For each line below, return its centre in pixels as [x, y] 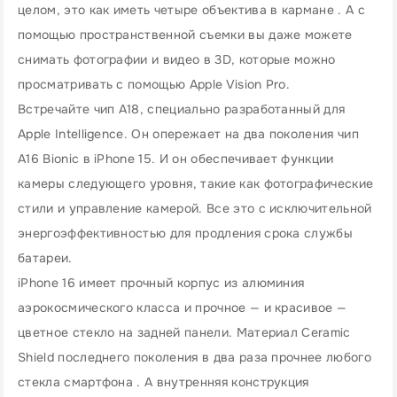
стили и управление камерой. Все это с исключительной [195, 208]
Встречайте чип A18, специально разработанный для [182, 109]
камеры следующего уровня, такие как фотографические [196, 183]
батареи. [45, 258]
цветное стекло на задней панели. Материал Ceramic [184, 332]
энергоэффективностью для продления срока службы [186, 233]
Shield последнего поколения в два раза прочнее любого [195, 357]
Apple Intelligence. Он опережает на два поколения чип [188, 134]
